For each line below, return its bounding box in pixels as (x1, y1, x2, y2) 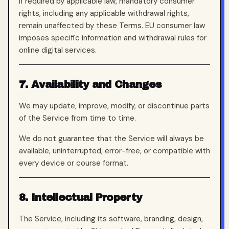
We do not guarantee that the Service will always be (19, 133, 204, 144)
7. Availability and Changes (19, 79, 162, 90)
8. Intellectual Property (19, 192, 142, 203)
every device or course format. (19, 158, 128, 168)
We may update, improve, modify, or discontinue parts (19, 101, 210, 111)
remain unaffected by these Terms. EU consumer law (19, 20, 205, 31)
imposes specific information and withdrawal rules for (19, 33, 207, 43)
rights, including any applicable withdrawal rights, (19, 8, 189, 18)
